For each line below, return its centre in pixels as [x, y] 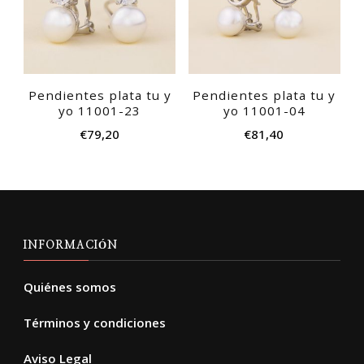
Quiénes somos [70, 287]
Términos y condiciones [95, 323]
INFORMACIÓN [71, 246]
